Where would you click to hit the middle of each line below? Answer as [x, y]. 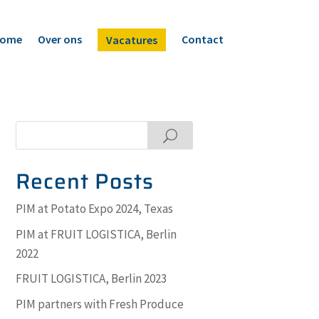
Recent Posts [85, 181]
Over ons [59, 39]
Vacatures [131, 40]
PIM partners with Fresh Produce [100, 304]
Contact [202, 39]
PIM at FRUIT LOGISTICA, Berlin [96, 234]
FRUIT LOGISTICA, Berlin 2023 [91, 278]
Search [170, 135]
